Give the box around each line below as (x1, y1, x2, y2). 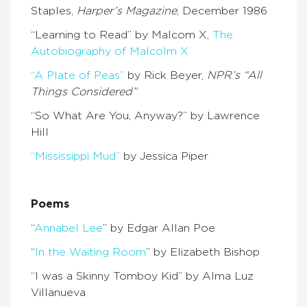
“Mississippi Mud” (31, 151, 120, 162)
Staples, (31, 5, 77, 17)
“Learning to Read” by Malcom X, (31, 29, 212, 41)
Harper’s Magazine (77, 5, 177, 17)
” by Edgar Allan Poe (103, 223, 215, 234)
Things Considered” (31, 86, 137, 98)
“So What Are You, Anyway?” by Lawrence (31, 110, 260, 122)
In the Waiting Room (35, 247, 146, 258)
